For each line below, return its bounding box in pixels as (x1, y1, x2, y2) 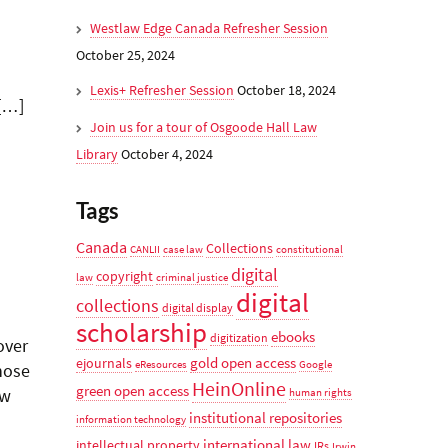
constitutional (276, 243, 343, 256)
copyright (96, 267, 153, 285)
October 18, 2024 (237, 81, 336, 99)
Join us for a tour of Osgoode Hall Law (90, 118, 317, 136)
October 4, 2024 (121, 145, 213, 163)
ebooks (271, 327, 315, 346)
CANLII (130, 243, 160, 256)
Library (76, 145, 118, 163)
